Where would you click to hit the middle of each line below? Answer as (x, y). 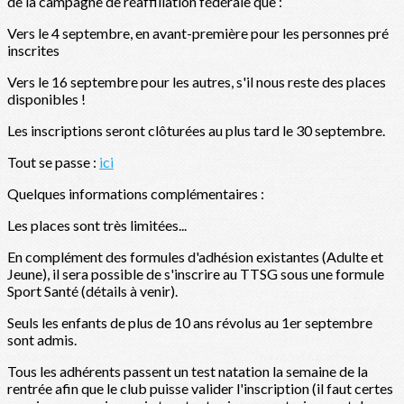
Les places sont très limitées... (97, 225)
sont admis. (42, 340)
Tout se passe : (53, 162)
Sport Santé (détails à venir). (92, 291)
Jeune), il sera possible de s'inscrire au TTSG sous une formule (196, 274)
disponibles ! (46, 99)
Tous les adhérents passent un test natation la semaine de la (188, 372)
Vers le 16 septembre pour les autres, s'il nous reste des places (197, 82)
